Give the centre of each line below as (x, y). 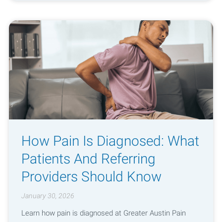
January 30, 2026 (48, 196)
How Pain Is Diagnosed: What (110, 141)
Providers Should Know (91, 176)
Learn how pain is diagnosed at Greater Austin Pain (103, 213)
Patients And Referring (88, 159)
